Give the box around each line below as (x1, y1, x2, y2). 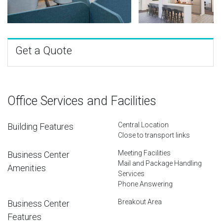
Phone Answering (118, 180, 173, 188)
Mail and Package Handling (118, 159, 202, 167)
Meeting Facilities (118, 148, 171, 157)
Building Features (7, 121, 74, 132)
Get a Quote (15, 44, 72, 57)
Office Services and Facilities (7, 93, 156, 108)
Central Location (118, 120, 169, 129)
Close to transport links (118, 131, 190, 139)
